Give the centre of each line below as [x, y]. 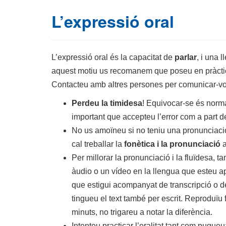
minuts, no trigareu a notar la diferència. [142, 212]
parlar [186, 57]
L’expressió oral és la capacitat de [113, 57]
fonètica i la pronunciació [172, 144]
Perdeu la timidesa [107, 103]
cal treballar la [98, 144]
